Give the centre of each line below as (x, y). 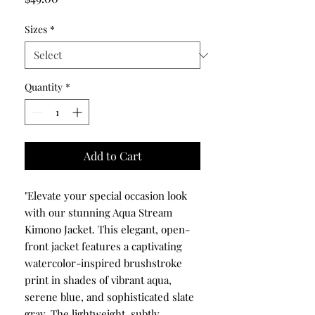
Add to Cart (112, 156)
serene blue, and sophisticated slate (109, 297)
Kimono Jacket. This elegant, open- (107, 230)
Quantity (44, 87)
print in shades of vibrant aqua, (98, 280)
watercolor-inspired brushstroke (103, 263)
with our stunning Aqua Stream (98, 213)
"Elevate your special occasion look (106, 196)
